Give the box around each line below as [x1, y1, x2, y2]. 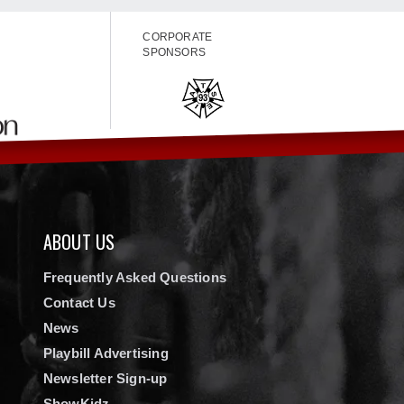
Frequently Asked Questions [42, 269, 227, 285]
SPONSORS [142, 45, 207, 59]
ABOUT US [42, 227, 115, 255]
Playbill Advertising [42, 344, 169, 361]
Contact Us [42, 294, 115, 310]
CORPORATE [142, 30, 213, 43]
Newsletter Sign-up [42, 370, 168, 386]
